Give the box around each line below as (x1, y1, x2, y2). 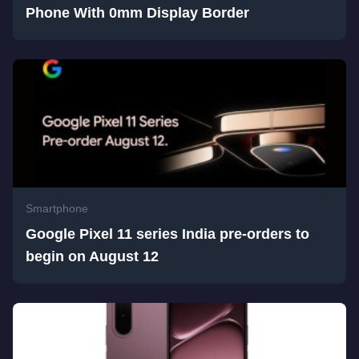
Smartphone (26, 202, 88, 215)
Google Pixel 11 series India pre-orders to (26, 226, 309, 242)
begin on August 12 (26, 248, 159, 264)
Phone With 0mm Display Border (26, 5, 249, 21)
